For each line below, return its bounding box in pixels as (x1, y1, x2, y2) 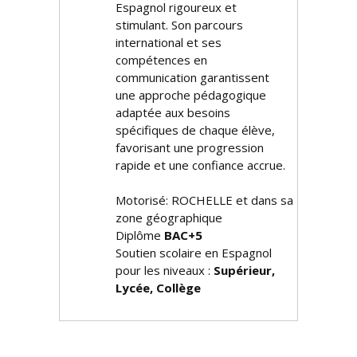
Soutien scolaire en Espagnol (116, 245, 272, 261)
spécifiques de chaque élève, (116, 122, 275, 138)
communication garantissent (116, 69, 269, 85)
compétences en (116, 52, 207, 68)
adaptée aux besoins (116, 104, 230, 120)
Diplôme (116, 227, 164, 243)
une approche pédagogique (116, 87, 266, 103)
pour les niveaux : (116, 262, 214, 278)
